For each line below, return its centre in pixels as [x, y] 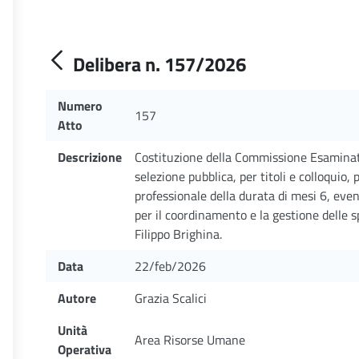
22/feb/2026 [170, 266]
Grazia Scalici [171, 298]
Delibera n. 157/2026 [159, 64]
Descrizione [90, 157]
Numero [80, 106]
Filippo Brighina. [178, 234]
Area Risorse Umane [190, 340]
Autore [77, 298]
